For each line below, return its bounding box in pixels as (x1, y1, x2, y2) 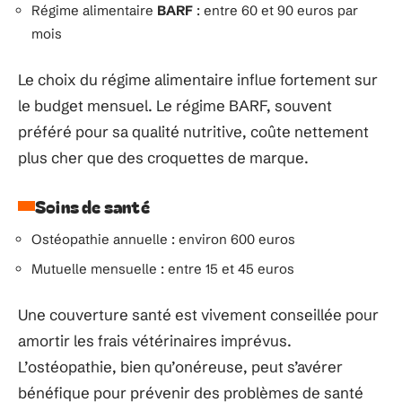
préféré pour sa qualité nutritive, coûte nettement (18, 121, 369, 141)
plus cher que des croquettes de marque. (18, 147, 309, 167)
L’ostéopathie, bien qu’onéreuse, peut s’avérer (18, 356, 343, 376)
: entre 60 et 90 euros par (193, 2, 358, 19)
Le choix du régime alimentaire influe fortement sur (18, 69, 378, 89)
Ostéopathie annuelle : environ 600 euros (31, 230, 295, 248)
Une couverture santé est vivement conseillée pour (18, 304, 379, 324)
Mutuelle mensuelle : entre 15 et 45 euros (31, 260, 294, 277)
